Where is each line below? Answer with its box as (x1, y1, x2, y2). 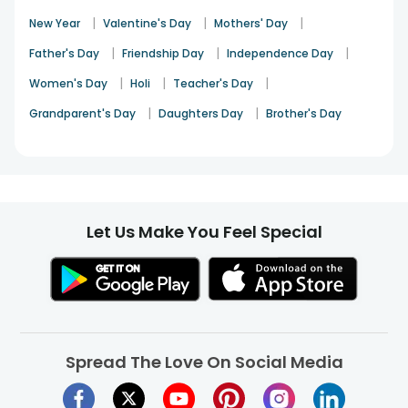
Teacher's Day (173, 76, 253, 91)
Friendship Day (122, 46, 204, 61)
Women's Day (29, 76, 107, 91)
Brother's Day (266, 106, 342, 121)
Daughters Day (158, 106, 243, 121)
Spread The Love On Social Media (65, 351, 343, 374)
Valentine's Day (103, 15, 191, 31)
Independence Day (227, 46, 333, 61)
